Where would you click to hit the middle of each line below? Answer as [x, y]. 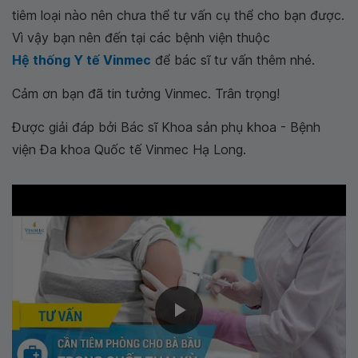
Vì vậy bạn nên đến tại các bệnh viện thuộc [141, 38]
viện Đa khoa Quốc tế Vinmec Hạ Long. [129, 149]
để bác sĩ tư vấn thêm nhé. [233, 60]
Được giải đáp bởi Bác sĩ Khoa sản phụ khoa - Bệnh [166, 127]
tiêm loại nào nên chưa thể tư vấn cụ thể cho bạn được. [178, 15]
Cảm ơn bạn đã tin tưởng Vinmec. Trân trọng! [146, 93]
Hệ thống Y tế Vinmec [82, 60]
